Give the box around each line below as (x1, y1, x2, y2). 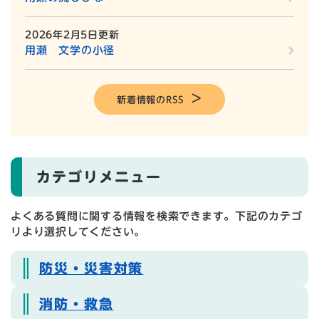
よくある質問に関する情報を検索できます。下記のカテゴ (11, 210, 303, 221)
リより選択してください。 (11, 226, 145, 237)
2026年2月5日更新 (25, 30, 120, 41)
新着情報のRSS (117, 95, 185, 105)
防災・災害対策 (39, 261, 144, 275)
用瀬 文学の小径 (25, 45, 115, 56)
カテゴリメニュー (36, 169, 162, 184)
